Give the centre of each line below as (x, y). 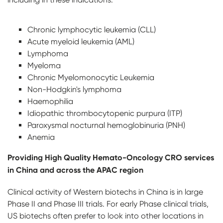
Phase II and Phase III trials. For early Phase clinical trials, (108, 204)
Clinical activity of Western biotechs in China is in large (105, 192)
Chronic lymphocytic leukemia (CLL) (92, 30)
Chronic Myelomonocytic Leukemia (91, 78)
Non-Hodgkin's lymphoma (74, 90)
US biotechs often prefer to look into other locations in (106, 216)
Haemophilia (50, 102)
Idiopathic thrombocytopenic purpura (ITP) (105, 113)
